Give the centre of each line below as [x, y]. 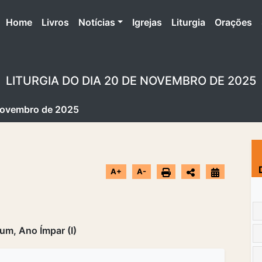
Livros [55, 22]
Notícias [96, 22]
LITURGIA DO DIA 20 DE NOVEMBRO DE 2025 [131, 80]
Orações [234, 22]
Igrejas [147, 22]
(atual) [46, 21]
